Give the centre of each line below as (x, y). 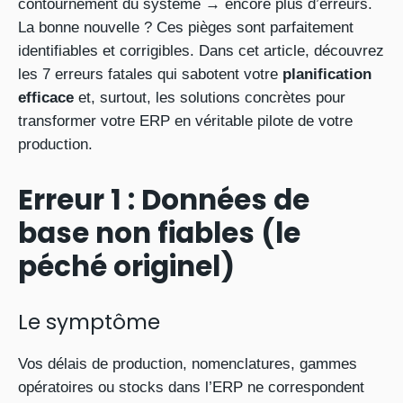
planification (327, 74)
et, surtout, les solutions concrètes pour (210, 98)
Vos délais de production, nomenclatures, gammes (188, 364)
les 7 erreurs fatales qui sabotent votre (150, 74)
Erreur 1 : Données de (164, 200)
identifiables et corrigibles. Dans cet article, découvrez (201, 51)
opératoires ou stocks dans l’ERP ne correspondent (191, 387)
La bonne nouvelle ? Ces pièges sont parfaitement (186, 27)
